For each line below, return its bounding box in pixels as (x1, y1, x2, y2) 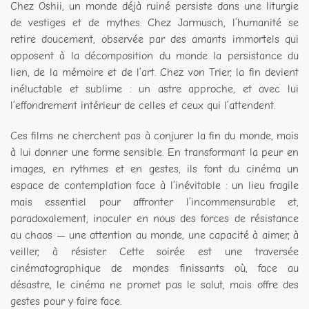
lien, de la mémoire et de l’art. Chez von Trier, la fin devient (10, 66, 299, 79)
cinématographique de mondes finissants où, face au (10, 262, 299, 275)
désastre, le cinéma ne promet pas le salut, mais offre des (10, 279, 299, 292)
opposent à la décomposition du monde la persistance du (10, 50, 299, 63)
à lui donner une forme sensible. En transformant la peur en (10, 146, 299, 159)
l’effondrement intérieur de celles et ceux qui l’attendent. (10, 99, 275, 112)
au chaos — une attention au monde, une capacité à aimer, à (10, 229, 299, 242)
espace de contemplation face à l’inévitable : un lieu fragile (10, 179, 299, 192)
